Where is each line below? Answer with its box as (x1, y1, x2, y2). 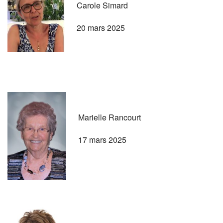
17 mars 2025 (78, 133, 126, 145)
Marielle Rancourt (78, 111, 141, 123)
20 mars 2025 (77, 21, 125, 33)
